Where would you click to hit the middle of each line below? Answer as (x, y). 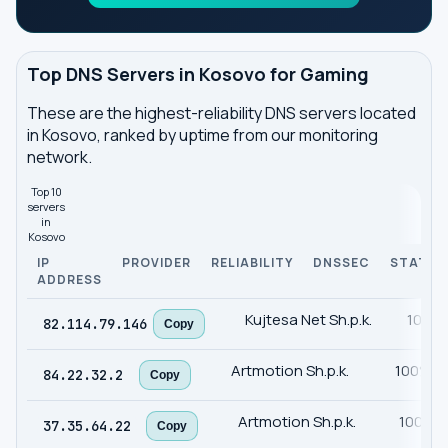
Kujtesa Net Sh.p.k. (308, 319)
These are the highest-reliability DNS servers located (221, 113)
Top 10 (46, 191)
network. (59, 157)
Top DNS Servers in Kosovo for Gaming (198, 74)
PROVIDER (156, 262)
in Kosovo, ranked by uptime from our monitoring (202, 135)
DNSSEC (341, 262)
